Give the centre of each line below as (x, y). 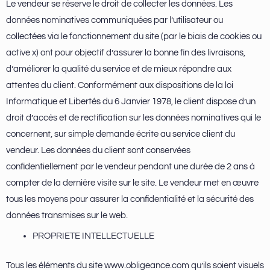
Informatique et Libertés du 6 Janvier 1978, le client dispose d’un (131, 102)
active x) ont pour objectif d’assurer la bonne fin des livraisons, (126, 53)
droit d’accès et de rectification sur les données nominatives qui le (133, 118)
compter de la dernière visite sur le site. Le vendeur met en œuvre (132, 183)
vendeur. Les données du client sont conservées (98, 151)
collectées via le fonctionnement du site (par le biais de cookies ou (134, 37)
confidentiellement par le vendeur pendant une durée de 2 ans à (130, 167)
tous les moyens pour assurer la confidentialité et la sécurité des (130, 199)
